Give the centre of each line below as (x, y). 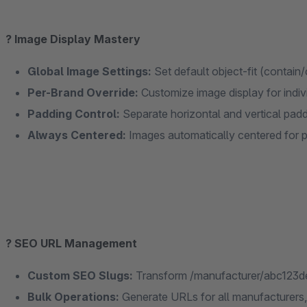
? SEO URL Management (71, 243)
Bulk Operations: (73, 297)
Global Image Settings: (89, 71)
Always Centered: (77, 135)
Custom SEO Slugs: (80, 275)
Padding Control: (74, 114)
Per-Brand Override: (83, 93)
